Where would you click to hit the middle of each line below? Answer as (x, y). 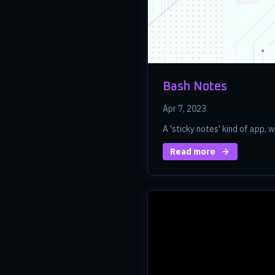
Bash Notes (195, 87)
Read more (193, 152)
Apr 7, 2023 (184, 109)
